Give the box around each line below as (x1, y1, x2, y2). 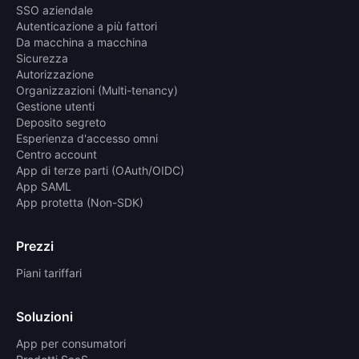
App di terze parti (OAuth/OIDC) (16, 163, 184, 177)
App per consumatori (16, 336, 126, 350)
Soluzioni (16, 308, 73, 325)
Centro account (16, 147, 97, 161)
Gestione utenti (16, 99, 95, 113)
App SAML (16, 179, 71, 193)
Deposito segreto (16, 115, 106, 129)
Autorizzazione (16, 67, 94, 81)
